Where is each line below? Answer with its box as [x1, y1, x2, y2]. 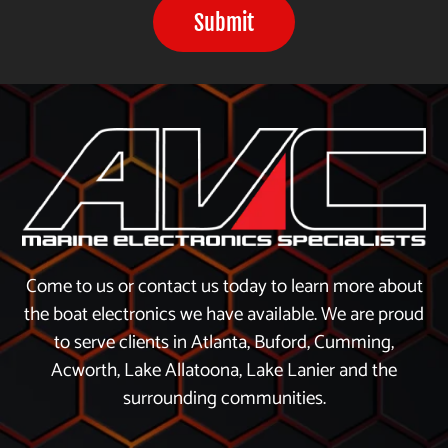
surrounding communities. [122, 382, 326, 414]
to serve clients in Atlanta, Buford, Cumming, [54, 326, 394, 358]
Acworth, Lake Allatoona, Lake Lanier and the [51, 354, 397, 386]
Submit [194, 8, 254, 36]
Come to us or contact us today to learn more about [25, 270, 423, 302]
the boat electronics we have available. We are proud [24, 298, 424, 330]
